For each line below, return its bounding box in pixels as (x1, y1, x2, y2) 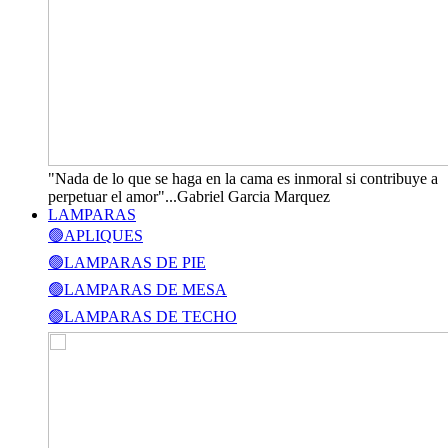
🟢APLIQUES (48, 227, 143, 244)
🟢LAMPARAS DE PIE (48, 254, 206, 271)
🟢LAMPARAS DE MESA (48, 281, 227, 298)
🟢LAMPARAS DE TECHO (48, 308, 237, 325)
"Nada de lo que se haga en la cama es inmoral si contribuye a (48, 170, 438, 187)
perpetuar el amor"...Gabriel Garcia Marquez (48, 188, 330, 205)
